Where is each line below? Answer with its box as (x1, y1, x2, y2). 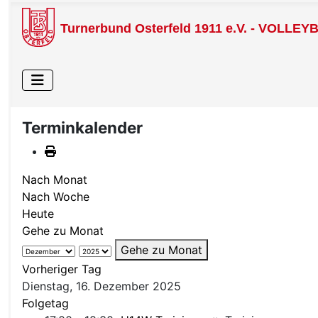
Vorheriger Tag (22, 262, 102, 277)
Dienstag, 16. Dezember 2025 (22, 279, 181, 294)
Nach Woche (22, 190, 89, 204)
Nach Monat (22, 172, 87, 187)
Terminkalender (22, 118, 143, 138)
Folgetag (22, 296, 69, 311)
